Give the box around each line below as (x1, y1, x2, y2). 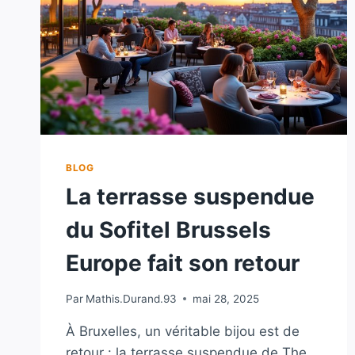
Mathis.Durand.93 (86, 292, 177, 305)
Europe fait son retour (66, 250, 300, 277)
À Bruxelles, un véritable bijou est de (66, 323, 300, 339)
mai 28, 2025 (193, 292, 260, 305)
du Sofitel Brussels (66, 216, 271, 244)
